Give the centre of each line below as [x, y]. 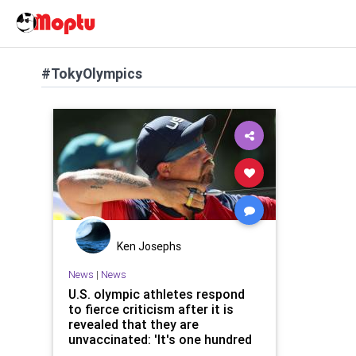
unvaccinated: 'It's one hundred [160, 339]
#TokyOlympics [92, 74]
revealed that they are [133, 324]
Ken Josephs [149, 246]
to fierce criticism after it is [151, 309]
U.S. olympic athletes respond [156, 294]
